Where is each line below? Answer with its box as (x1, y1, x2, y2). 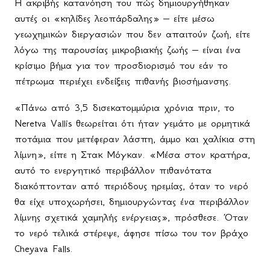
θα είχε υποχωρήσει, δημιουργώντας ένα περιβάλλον (14, 195, 249, 208)
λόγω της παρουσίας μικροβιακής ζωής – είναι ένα (14, 43, 240, 56)
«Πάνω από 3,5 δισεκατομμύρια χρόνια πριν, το (14, 101, 234, 114)
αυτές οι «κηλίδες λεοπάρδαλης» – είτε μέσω (14, 12, 215, 25)
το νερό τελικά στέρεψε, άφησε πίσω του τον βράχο (14, 227, 248, 239)
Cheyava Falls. (14, 242, 73, 255)
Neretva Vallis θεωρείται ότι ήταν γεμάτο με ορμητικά (14, 117, 250, 130)
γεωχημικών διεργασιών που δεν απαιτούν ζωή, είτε (14, 28, 250, 40)
